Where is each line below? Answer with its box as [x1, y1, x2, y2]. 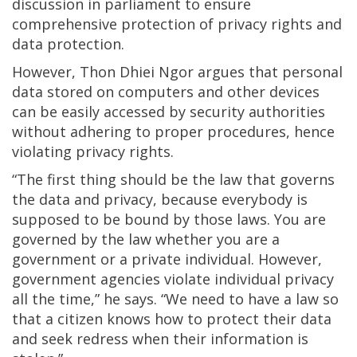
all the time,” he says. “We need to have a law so [12, 288, 339, 308]
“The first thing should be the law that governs [12, 169, 335, 189]
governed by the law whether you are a [12, 229, 280, 249]
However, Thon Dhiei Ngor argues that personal [12, 61, 343, 81]
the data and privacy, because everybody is [12, 189, 308, 209]
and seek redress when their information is [12, 328, 308, 348]
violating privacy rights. [12, 141, 174, 161]
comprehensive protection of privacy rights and [12, 14, 342, 33]
